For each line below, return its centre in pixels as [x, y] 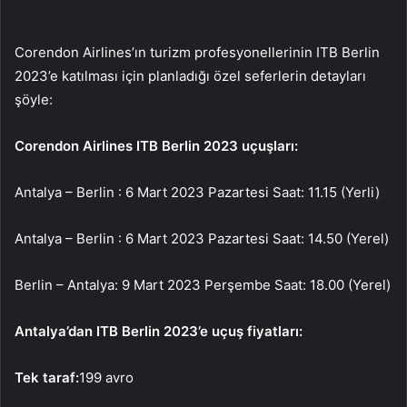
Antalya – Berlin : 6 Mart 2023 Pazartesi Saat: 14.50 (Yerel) [202, 238]
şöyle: [34, 99]
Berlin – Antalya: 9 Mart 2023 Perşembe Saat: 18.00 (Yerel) [203, 284]
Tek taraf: [47, 377]
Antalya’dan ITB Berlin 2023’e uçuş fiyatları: [159, 331]
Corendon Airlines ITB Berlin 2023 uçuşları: [156, 145]
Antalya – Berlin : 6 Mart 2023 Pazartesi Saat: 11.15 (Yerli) [197, 192]
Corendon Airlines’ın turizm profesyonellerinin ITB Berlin [197, 52]
